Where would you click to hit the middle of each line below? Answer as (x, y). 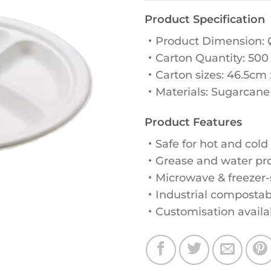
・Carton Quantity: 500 (207, 58)
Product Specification (205, 19)
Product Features (193, 122)
